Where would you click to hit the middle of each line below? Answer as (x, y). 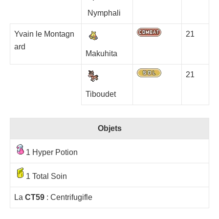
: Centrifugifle (70, 197)
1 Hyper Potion (52, 152)
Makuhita (101, 53)
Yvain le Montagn (44, 34)
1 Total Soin (46, 176)
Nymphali (104, 13)
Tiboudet (101, 94)
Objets (109, 128)
